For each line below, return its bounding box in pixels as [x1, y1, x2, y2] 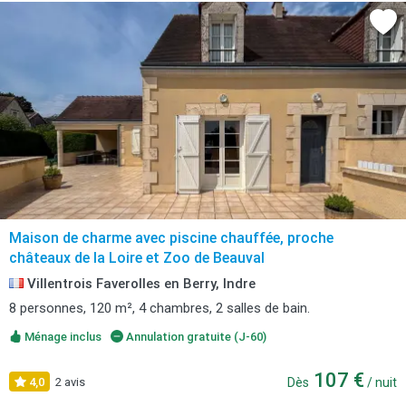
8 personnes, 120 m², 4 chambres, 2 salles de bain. [9, 300, 310, 316]
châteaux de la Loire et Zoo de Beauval [9, 249, 265, 266]
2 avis [55, 375, 85, 389]
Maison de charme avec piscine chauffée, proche [9, 229, 333, 246]
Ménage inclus [22, 330, 101, 343]
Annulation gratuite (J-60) [122, 330, 266, 343]
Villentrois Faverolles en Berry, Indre [24, 275, 256, 292]
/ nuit [364, 375, 397, 390]
